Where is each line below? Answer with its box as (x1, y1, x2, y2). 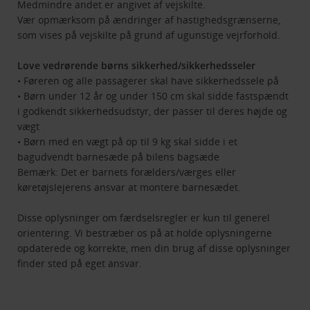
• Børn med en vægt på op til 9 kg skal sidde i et (17, 135, 238, 149)
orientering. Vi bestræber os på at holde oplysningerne (17, 226, 273, 240)
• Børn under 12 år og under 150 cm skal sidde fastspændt (17, 89, 289, 103)
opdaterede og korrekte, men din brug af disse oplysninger (17, 241, 291, 255)
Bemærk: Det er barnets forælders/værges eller (17, 165, 237, 179)
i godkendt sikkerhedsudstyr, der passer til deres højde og (17, 104, 288, 118)
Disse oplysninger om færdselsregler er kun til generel (17, 211, 271, 225)
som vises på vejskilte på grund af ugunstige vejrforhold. (17, 28, 281, 42)
